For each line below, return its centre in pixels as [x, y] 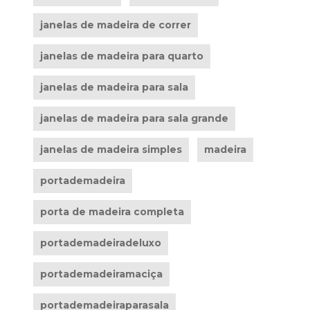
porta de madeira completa [112, 212]
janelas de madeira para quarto [121, 56]
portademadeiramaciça [101, 274]
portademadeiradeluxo [100, 243]
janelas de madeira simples [111, 149]
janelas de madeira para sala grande [134, 118]
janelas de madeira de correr [115, 25]
